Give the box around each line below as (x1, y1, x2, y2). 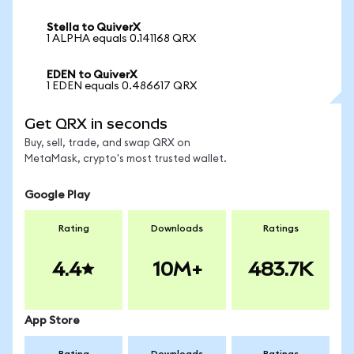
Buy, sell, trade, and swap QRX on (24, 138, 190, 149)
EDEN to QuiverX (47, 70, 137, 81)
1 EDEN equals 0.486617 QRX (47, 81, 197, 92)
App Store (24, 315, 80, 326)
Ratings (262, 224, 299, 233)
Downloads (151, 224, 203, 233)
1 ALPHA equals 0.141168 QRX (47, 33, 196, 44)
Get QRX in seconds (24, 115, 168, 132)
